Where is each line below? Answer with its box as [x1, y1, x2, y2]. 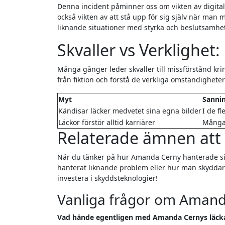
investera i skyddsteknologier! [57, 173, 158, 183]
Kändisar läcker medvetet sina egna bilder [58, 106, 201, 116]
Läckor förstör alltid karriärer [58, 118, 155, 128]
